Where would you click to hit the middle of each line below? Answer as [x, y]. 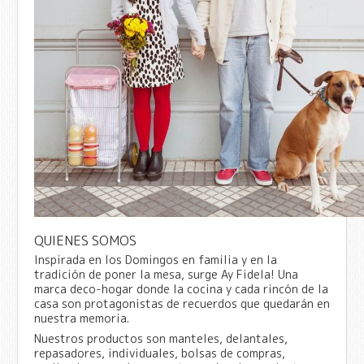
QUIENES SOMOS [85, 240]
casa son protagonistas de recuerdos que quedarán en [182, 303]
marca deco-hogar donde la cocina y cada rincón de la [181, 288]
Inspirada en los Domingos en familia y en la [155, 259]
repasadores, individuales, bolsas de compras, [159, 353]
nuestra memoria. [81, 318]
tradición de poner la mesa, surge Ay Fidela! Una [166, 274]
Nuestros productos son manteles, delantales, [160, 338]
